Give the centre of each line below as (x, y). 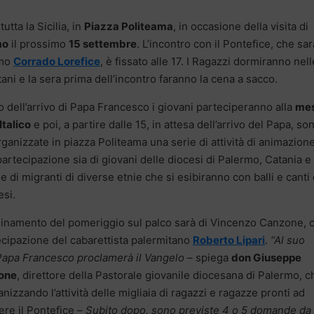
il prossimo (39, 43)
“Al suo (288, 240)
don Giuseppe (266, 257)
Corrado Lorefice (57, 61)
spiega (213, 257)
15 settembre (103, 43)
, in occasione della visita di (241, 26)
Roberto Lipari (229, 240)
